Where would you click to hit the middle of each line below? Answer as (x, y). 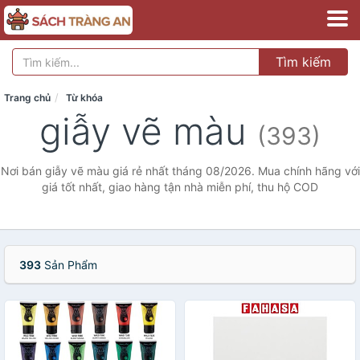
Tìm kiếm (303, 62)
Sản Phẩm (69, 265)
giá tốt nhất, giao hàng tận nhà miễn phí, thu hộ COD (180, 187)
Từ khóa (84, 98)
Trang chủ (27, 98)
